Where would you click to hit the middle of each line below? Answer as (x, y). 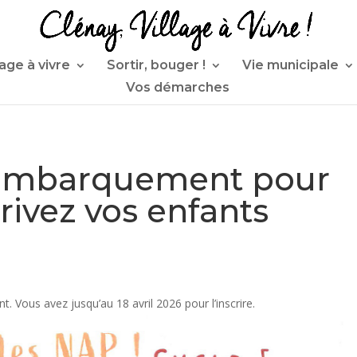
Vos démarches (178, 87)
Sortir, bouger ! (156, 65)
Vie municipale (290, 65)
